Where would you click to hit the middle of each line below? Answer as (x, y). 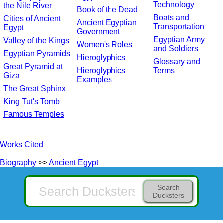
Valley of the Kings (36, 41)
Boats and (171, 18)
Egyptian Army (179, 40)
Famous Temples (34, 114)
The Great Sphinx (35, 89)
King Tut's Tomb (32, 102)
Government (98, 32)
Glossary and (177, 62)
